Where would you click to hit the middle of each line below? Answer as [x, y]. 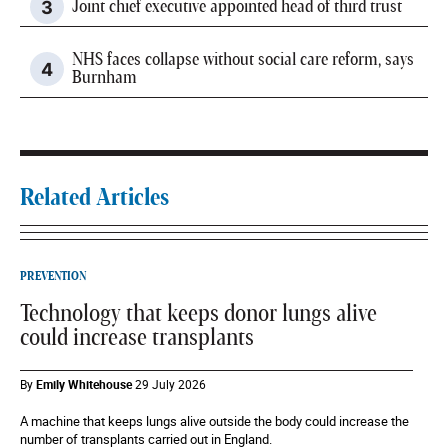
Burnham [104, 78]
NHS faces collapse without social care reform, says [243, 60]
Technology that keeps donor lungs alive [198, 314]
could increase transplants [137, 338]
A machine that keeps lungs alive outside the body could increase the [214, 421]
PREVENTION [53, 276]
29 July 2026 [170, 384]
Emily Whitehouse [84, 384]
